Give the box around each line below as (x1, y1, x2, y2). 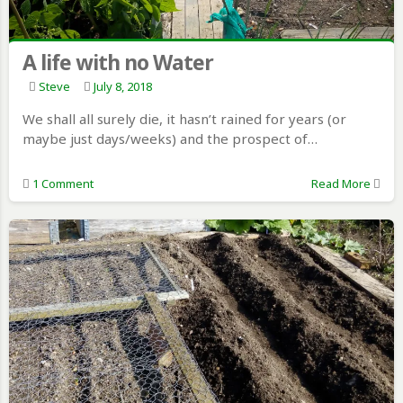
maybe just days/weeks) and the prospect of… (22, 130, 318, 148)
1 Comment (32, 175, 94, 193)
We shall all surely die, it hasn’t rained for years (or (22, 110, 346, 129)
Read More (310, 175, 371, 193)
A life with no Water (22, 48, 213, 77)
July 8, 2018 (94, 78, 152, 95)
